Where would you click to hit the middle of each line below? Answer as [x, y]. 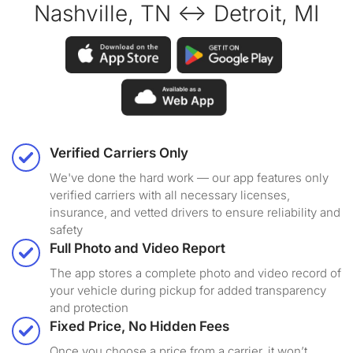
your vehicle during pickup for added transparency [188, 291]
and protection [89, 308]
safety [66, 230]
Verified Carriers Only [119, 153]
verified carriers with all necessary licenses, [170, 195]
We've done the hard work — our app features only [189, 178]
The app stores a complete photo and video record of [195, 273]
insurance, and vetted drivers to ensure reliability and [195, 213]
